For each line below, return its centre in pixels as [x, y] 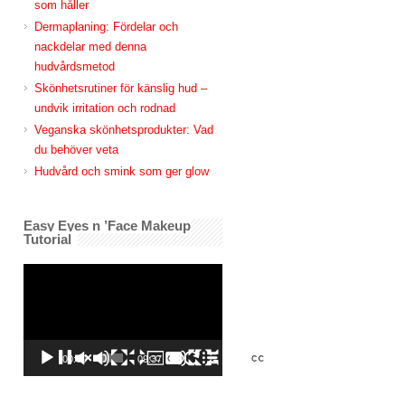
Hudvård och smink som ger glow [122, 171]
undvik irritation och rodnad [105, 108]
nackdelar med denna [90, 47]
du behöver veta [76, 150]
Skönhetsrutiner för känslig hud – [121, 88]
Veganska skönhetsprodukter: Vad [124, 130]
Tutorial [47, 239]
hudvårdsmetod [75, 66]
